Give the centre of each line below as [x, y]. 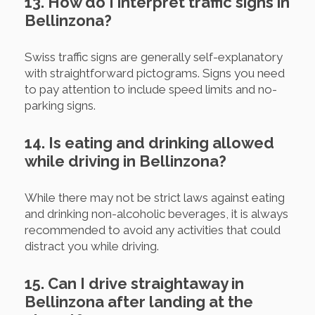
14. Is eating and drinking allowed [149, 142]
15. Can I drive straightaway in [134, 283]
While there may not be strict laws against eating [155, 197]
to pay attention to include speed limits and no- [151, 89]
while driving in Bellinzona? [126, 161]
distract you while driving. [92, 246]
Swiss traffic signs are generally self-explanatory [154, 57]
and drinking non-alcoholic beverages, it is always [156, 213]
